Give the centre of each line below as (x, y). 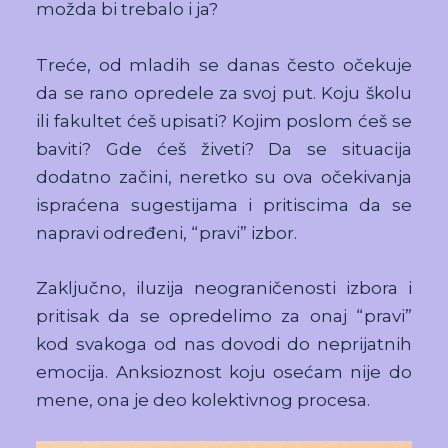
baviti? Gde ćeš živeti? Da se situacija (224, 148)
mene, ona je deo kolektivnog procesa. (203, 399)
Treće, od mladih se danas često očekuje (224, 64)
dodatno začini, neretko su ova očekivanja (224, 176)
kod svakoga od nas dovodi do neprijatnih (224, 343)
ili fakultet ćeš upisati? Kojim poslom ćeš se (224, 120)
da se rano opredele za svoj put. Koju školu (224, 92)
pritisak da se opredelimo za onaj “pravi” (224, 315)
